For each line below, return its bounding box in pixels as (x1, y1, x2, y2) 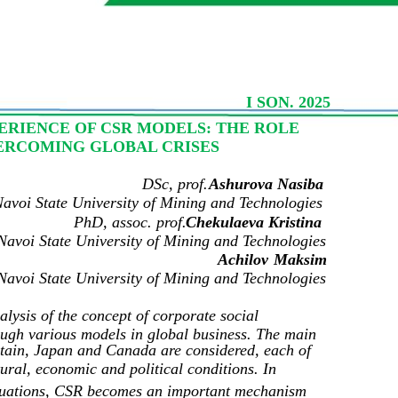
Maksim (274, 251, 327, 269)
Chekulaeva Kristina (186, 213, 322, 232)
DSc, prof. (142, 175, 208, 194)
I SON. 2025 (246, 93, 330, 112)
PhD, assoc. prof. (74, 213, 187, 232)
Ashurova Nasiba (209, 175, 323, 194)
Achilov (218, 251, 268, 269)
